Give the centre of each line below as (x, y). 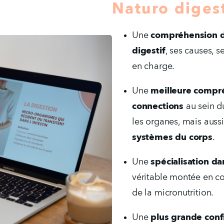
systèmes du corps (172, 137)
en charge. (153, 66)
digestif (149, 51)
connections (158, 106)
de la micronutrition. (173, 193)
